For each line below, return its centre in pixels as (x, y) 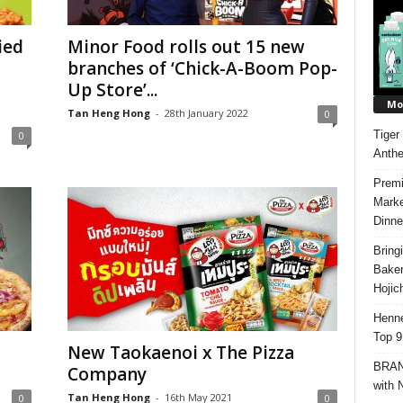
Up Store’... (112, 90)
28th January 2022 (206, 113)
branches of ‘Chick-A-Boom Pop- (202, 68)
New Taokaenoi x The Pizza (180, 353)
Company (107, 374)
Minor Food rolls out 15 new (186, 47)
